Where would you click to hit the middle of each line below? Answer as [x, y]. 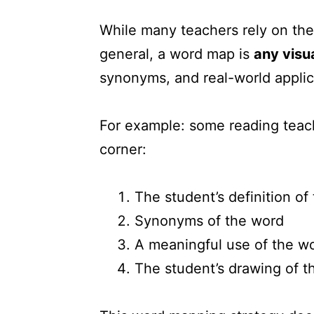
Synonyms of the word [209, 220]
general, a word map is [177, 54]
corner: [123, 149]
